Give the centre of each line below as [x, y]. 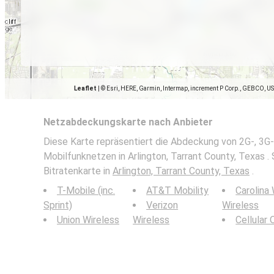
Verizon [162, 205]
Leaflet [85, 88]
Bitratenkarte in [78, 171]
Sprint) [58, 205]
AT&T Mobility [178, 191]
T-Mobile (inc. [86, 191]
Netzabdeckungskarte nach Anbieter [128, 122]
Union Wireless [88, 220]
